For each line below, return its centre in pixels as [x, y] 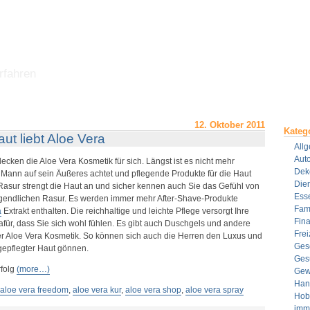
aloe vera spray [214, 290]
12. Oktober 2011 [229, 125]
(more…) [33, 269]
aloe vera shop [153, 290]
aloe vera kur [97, 290]
